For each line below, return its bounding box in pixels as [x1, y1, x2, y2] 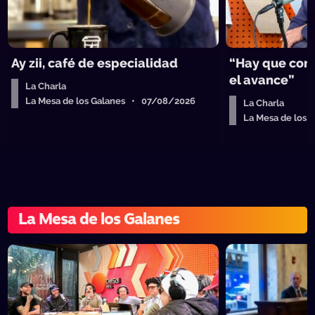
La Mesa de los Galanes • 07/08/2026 [25, 96, 196, 106]
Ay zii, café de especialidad [11, 56, 179, 70]
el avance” [229, 72, 295, 87]
